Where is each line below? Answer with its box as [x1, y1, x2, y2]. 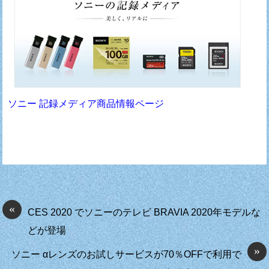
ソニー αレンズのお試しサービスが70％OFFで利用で [11, 249, 241, 260]
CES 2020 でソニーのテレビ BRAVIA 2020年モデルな [28, 207, 261, 218]
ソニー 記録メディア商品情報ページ [8, 98, 165, 109]
